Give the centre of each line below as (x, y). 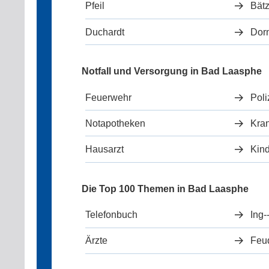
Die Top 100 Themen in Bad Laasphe (165, 189)
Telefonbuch (112, 215)
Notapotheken (116, 123)
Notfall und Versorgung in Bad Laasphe (172, 71)
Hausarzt (105, 150)
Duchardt (105, 32)
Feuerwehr (109, 97)
